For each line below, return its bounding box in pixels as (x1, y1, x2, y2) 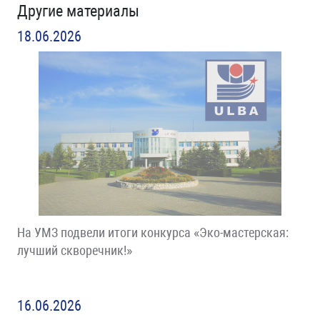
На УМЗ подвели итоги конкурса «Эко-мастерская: (17, 225, 289, 240)
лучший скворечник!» (17, 243, 132, 258)
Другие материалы (17, 1, 139, 20)
